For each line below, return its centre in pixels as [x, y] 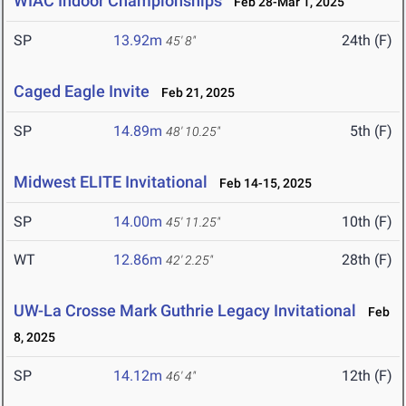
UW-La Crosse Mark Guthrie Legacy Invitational [185, 311]
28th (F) [367, 260]
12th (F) [367, 376]
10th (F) [367, 222]
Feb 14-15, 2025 [261, 184]
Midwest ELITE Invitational [111, 182]
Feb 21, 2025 [194, 93]
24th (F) [367, 41]
